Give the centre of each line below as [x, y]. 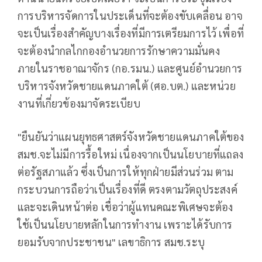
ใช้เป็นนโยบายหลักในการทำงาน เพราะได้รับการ [125, 224]
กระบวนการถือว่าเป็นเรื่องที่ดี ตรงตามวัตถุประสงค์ [127, 189]
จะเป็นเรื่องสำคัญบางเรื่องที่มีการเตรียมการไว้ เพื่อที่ [131, 33]
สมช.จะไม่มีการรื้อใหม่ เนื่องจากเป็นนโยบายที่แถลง [131, 154]
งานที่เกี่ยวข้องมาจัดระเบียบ [79, 103]
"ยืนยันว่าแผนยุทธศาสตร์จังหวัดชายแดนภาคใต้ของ [131, 136]
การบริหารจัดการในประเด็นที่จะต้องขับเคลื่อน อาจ [130, 15]
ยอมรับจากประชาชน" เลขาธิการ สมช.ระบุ [111, 242]
